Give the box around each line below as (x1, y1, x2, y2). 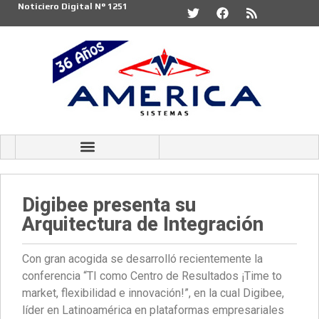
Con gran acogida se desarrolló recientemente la (22, 252, 263, 266)
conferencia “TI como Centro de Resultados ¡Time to (22, 269, 282, 283)
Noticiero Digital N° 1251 (18, 1, 127, 11)
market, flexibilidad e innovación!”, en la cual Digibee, (22, 286, 284, 300)
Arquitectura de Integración (22, 212, 263, 236)
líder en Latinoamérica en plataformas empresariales (22, 303, 284, 318)
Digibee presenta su (22, 193, 196, 216)
